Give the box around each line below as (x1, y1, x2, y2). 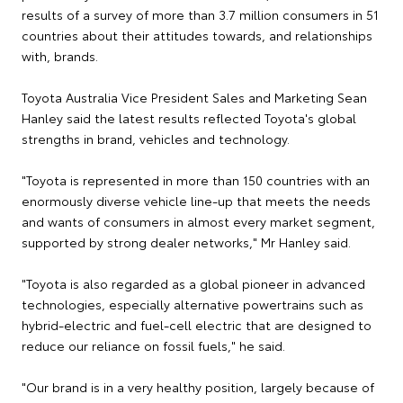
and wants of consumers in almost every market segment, (22, 212, 375, 231)
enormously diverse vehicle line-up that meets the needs (22, 192, 371, 210)
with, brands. (22, 47, 98, 66)
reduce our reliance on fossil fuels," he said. (22, 336, 285, 355)
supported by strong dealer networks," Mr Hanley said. (22, 233, 351, 252)
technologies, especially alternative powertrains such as (22, 295, 363, 314)
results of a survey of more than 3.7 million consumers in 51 (22, 5, 379, 24)
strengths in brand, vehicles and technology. (22, 130, 290, 148)
